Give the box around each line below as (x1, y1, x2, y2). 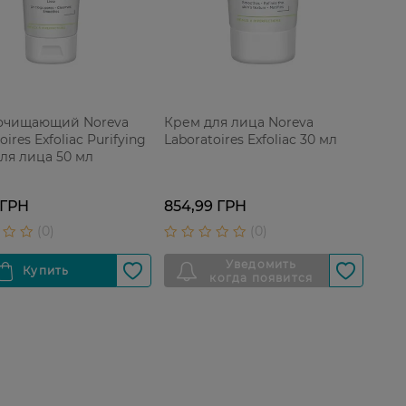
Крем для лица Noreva (163, 113, 314, 130)
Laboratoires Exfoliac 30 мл (163, 130, 337, 148)
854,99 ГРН (163, 198, 246, 216)
